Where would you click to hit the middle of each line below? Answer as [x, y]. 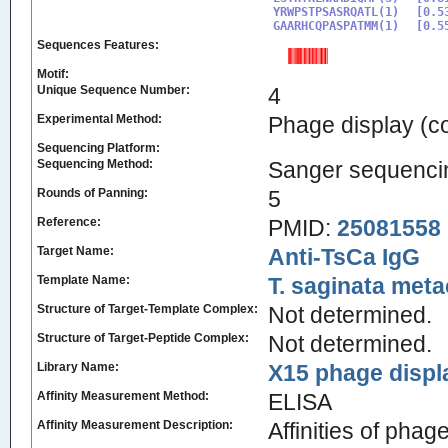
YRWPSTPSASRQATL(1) [336, 12]
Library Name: [78, 367]
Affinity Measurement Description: [135, 425]
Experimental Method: [99, 119]
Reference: [69, 222]
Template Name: [83, 280]
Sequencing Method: [95, 164]
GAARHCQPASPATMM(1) [336, 26]
